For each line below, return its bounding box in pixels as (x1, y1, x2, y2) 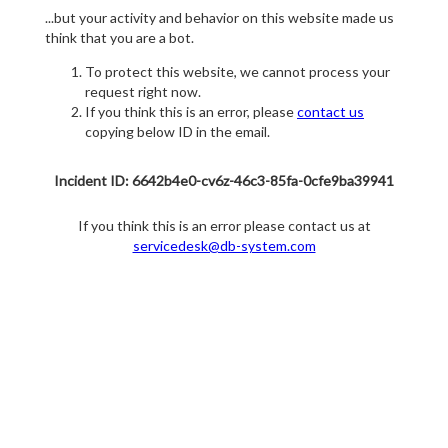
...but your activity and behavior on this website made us (45, 9, 394, 27)
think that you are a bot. (45, 29, 194, 47)
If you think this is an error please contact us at (77, 217, 371, 235)
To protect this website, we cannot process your (85, 63, 390, 81)
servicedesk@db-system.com (132, 237, 316, 255)
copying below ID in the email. (85, 123, 270, 141)
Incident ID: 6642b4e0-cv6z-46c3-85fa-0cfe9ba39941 (54, 172, 394, 190)
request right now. (85, 83, 201, 101)
